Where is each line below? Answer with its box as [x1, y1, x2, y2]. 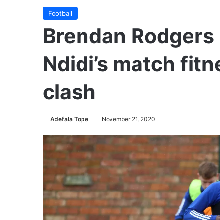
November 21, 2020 [102, 115, 155, 123]
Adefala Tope [50, 115, 88, 123]
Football [48, 9, 72, 17]
